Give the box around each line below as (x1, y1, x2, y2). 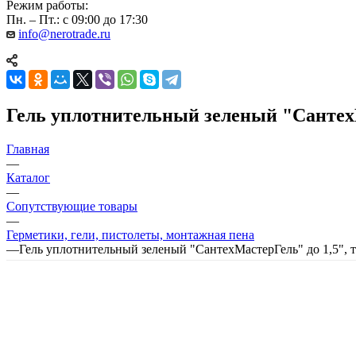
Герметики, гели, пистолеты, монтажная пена (6, 227, 254, 242)
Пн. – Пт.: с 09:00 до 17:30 (6, 12, 148, 26)
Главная (6, 141, 49, 156)
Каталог (6, 170, 50, 184)
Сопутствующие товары (6, 199, 137, 213)
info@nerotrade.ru (18, 26, 110, 41)
